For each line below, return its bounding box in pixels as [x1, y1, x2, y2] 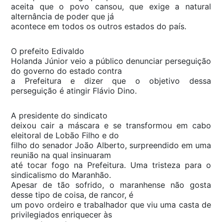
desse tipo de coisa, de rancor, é [11, 189, 133, 200]
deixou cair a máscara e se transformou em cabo [11, 120, 211, 130]
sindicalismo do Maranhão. [11, 169, 111, 180]
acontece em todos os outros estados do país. [11, 21, 186, 31]
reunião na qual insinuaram [11, 150, 111, 160]
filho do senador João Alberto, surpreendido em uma [11, 140, 211, 150]
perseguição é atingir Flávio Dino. [11, 85, 137, 96]
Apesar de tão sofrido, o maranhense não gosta [11, 179, 211, 190]
